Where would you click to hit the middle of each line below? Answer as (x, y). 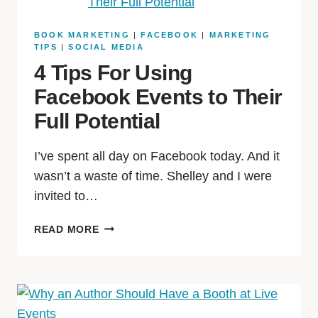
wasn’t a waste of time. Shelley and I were (153, 176)
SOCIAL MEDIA (106, 47)
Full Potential (97, 121)
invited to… (66, 196)
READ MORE (67, 229)
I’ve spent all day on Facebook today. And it (157, 156)
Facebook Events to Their (158, 97)
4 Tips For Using (113, 73)
